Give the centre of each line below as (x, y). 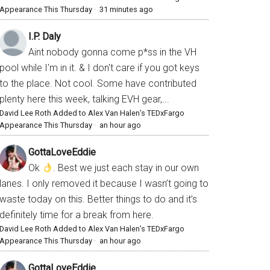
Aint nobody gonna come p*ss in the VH (112, 52)
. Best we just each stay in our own (126, 168)
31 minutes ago (126, 10)
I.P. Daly (45, 37)
